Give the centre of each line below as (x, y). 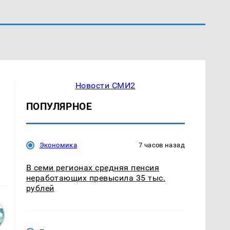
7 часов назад (162, 145)
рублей (40, 188)
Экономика (58, 145)
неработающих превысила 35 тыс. (95, 178)
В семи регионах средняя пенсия (92, 167)
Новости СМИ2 (105, 85)
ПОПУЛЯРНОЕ (59, 106)
